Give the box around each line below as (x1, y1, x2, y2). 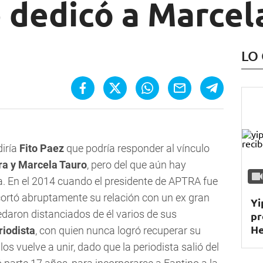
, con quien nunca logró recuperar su (35, 224, 201, 237)
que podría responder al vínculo (66, 142, 210, 155)
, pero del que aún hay (87, 159, 186, 171)
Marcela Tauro (18, 159, 87, 171)
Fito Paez (19, 142, 66, 155)
